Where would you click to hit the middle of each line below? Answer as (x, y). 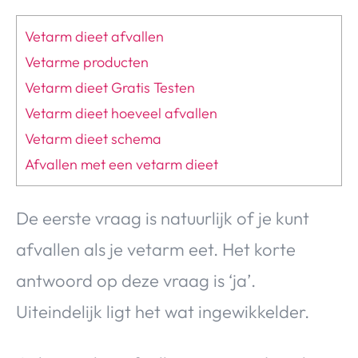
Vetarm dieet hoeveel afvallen (121, 113)
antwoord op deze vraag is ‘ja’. (136, 280)
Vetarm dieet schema (93, 139)
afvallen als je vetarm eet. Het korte (156, 249)
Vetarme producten (87, 62)
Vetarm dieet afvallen (94, 37)
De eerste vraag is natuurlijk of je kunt (163, 218)
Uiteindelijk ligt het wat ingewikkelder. (163, 311)
